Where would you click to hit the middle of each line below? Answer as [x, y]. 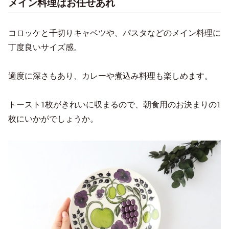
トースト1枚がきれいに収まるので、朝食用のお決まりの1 [114, 104]
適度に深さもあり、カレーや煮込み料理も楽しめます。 [110, 76]
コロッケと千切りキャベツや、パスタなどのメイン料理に [114, 33]
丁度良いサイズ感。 [45, 47]
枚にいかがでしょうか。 [53, 119]
